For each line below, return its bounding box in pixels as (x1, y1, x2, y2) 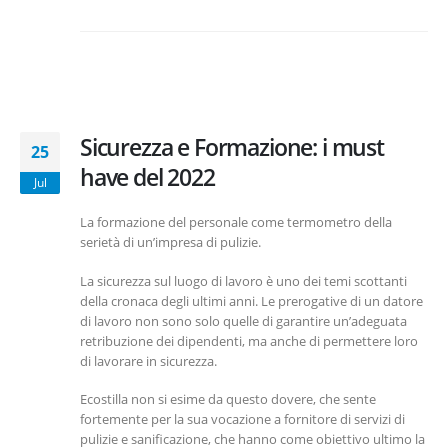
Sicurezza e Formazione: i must (80, 131, 384, 164)
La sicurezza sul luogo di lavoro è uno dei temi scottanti (80, 271, 407, 290)
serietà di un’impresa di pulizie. (80, 233, 261, 252)
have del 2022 (80, 161, 215, 194)
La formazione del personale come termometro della (80, 213, 392, 232)
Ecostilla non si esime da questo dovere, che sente (80, 390, 376, 409)
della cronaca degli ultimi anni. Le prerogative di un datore (80, 291, 423, 310)
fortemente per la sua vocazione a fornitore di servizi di (80, 410, 405, 429)
